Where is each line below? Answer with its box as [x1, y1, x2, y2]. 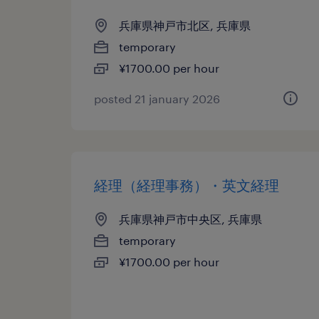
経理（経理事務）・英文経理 [94, 177, 279, 194]
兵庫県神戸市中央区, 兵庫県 [119, 212, 262, 226]
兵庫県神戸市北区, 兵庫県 [119, 19, 251, 32]
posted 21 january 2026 [94, 92, 220, 105]
